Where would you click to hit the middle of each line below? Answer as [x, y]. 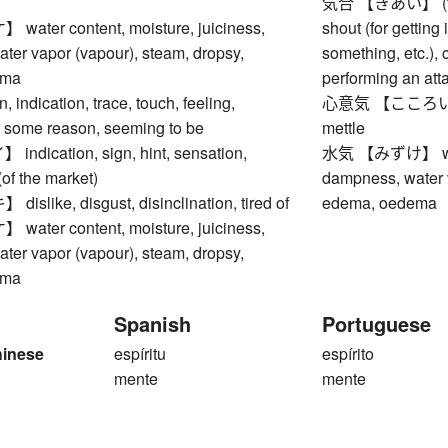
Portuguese [377, 324]
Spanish [152, 324]
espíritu [140, 354]
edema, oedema [380, 203]
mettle [344, 128]
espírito [348, 354]
